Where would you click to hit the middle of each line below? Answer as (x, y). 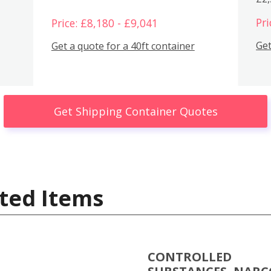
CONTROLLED (190, 257)
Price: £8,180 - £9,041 (104, 23)
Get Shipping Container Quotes (135, 111)
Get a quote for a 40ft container (123, 46)
